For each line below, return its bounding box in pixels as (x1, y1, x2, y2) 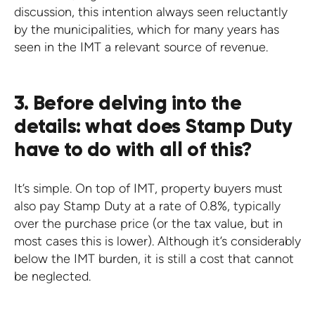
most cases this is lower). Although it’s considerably (14, 233, 301, 249)
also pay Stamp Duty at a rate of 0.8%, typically (14, 198, 281, 214)
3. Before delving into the (14, 90, 242, 115)
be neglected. (14, 268, 91, 284)
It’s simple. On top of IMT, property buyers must (14, 180, 283, 196)
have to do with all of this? (14, 136, 252, 162)
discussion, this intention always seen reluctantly (14, 4, 288, 20)
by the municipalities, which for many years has (14, 21, 279, 37)
